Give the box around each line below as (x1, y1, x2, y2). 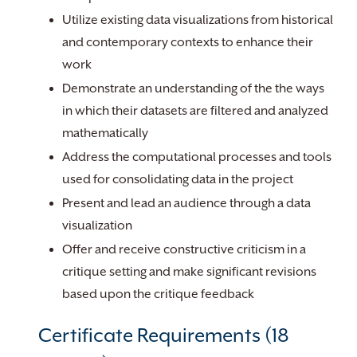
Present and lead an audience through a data (62, 196, 311, 210)
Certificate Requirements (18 (38, 324, 289, 347)
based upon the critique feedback (62, 287, 254, 301)
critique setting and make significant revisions (62, 265, 316, 279)
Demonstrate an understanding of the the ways (62, 81, 324, 96)
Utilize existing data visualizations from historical (62, 13, 333, 27)
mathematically (62, 126, 148, 140)
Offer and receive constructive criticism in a (62, 242, 306, 257)
